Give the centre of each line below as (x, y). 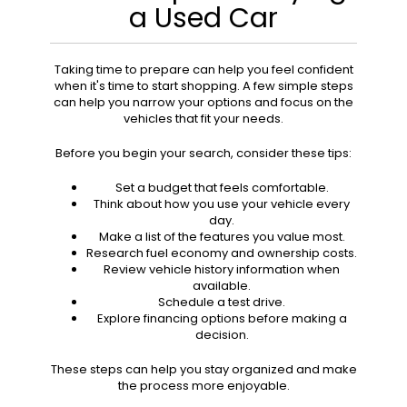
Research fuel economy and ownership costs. (222, 253)
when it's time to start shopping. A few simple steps (203, 86)
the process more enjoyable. (203, 386)
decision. (222, 335)
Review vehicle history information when (222, 270)
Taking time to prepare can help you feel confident (203, 70)
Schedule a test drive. (222, 303)
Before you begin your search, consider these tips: (203, 154)
